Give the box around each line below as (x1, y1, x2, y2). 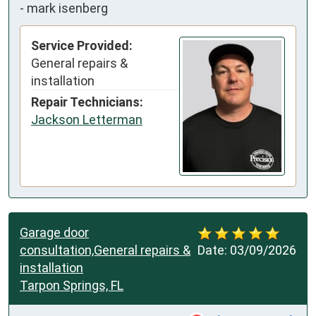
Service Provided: (31, 38, 133, 54)
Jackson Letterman (31, 112, 142, 128)
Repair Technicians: (31, 95, 143, 110)
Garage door (20, 225, 89, 240)
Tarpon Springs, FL (20, 278, 123, 293)
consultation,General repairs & (20, 243, 190, 257)
